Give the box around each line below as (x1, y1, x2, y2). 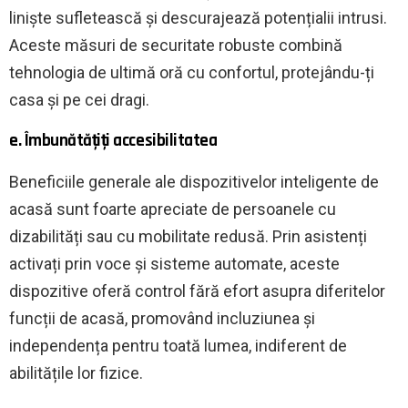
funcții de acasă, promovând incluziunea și (9, 308, 315, 328)
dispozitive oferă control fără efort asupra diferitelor (9, 280, 385, 301)
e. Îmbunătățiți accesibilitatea (9, 128, 218, 152)
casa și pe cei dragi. (9, 89, 149, 109)
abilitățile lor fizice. (9, 362, 143, 382)
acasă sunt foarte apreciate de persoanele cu (9, 199, 336, 219)
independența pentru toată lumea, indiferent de (9, 335, 347, 355)
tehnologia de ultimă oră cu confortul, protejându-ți (9, 62, 374, 82)
